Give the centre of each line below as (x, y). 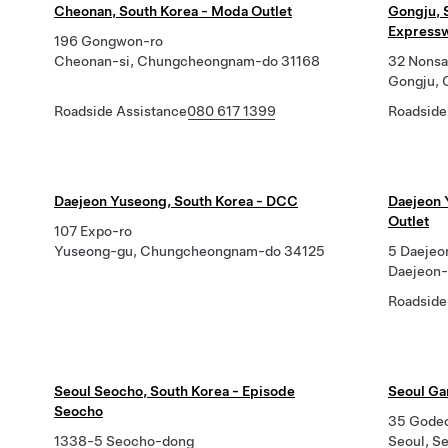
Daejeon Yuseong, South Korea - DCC (176, 201)
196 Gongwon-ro (108, 41)
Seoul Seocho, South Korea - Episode (174, 391)
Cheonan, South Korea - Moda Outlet (173, 11)
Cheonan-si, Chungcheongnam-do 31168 (187, 61)
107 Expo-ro (93, 231)
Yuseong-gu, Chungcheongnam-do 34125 (189, 251)
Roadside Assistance (120, 111)
